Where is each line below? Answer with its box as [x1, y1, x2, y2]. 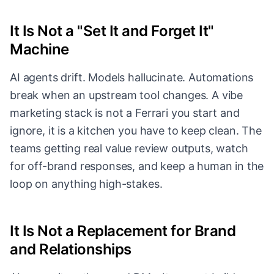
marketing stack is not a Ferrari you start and [10, 106, 240, 120]
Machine [10, 40, 69, 59]
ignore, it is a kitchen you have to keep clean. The [10, 124, 262, 138]
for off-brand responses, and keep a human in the [10, 160, 264, 173]
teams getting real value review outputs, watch [10, 142, 248, 155]
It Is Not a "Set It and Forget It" [10, 22, 214, 40]
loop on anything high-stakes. [10, 177, 163, 191]
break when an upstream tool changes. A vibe [10, 89, 243, 102]
